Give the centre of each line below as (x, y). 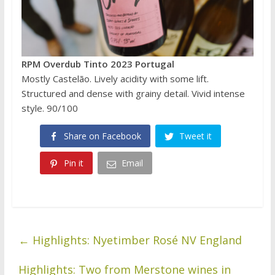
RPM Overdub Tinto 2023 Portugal (98, 64)
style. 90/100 (49, 108)
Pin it (73, 163)
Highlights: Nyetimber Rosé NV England (135, 240)
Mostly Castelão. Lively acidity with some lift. (115, 78)
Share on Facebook (102, 136)
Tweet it (195, 136)
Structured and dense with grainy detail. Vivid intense (133, 93)
